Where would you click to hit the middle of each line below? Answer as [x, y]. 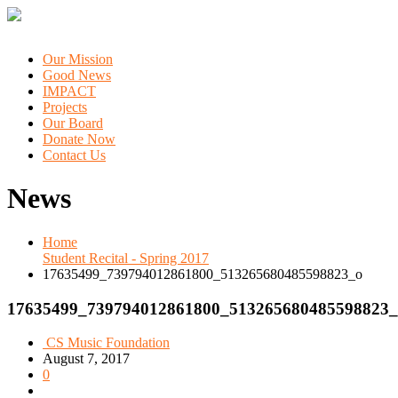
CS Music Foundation [108, 343]
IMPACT [69, 91]
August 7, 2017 [86, 359]
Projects [65, 107]
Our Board [73, 123]
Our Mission [78, 59]
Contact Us [74, 155]
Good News [77, 75]
